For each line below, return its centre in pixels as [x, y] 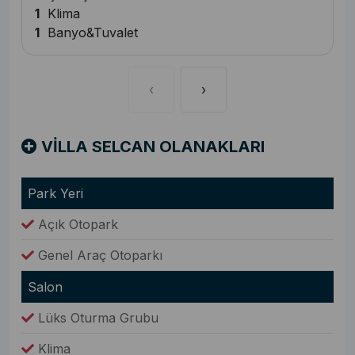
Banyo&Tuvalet [89, 33]
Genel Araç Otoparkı [98, 256]
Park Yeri [55, 194]
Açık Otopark [76, 225]
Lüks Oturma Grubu [96, 318]
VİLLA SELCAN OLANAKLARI [151, 147]
